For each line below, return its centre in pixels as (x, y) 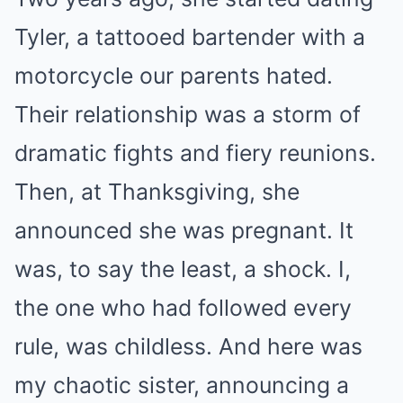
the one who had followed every (183, 307)
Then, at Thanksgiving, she (157, 191)
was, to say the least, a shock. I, (183, 269)
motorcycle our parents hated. (174, 75)
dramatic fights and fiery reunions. (195, 152)
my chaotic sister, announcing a (182, 385)
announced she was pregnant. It (184, 230)
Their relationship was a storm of (188, 114)
